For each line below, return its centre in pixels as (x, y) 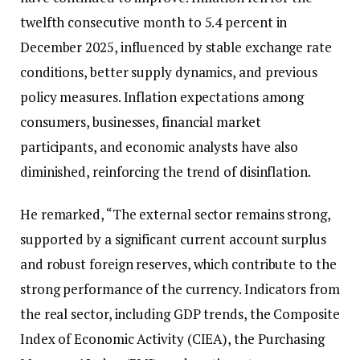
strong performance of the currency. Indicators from (180, 289)
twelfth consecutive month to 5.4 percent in (154, 22)
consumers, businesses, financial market (141, 121)
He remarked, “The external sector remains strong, (175, 215)
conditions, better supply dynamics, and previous (169, 72)
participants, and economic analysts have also (160, 146)
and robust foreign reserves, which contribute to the (178, 264)
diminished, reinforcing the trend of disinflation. (166, 171)
